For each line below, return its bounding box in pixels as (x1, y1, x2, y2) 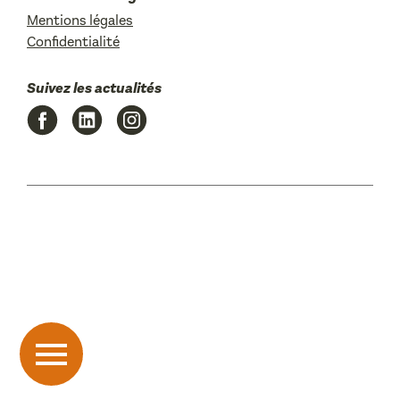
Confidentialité (27, 32, 120, 51)
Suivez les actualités (27, 79, 162, 97)
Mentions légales (27, 11, 133, 29)
